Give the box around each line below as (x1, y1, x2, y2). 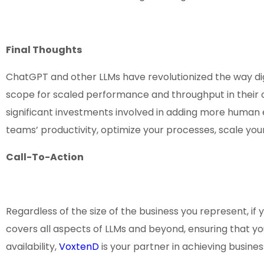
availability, (6, 240, 59, 254)
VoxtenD (59, 240, 99, 254)
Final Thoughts (6, 43, 82, 57)
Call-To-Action (6, 150, 84, 164)
